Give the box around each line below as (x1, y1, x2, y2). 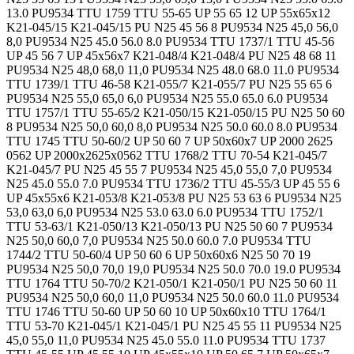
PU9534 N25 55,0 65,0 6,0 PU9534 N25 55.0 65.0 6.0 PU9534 (6, 91, 328, 105)
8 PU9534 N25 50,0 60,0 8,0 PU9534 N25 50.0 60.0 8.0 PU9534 (6, 119, 337, 134)
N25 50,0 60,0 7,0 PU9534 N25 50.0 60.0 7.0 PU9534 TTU (6, 233, 311, 247)
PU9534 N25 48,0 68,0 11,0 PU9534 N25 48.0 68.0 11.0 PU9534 (6, 62, 339, 77)
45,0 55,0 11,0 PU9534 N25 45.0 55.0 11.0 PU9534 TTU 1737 (6, 333, 326, 347)
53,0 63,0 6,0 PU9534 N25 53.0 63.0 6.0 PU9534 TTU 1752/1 (6, 205, 324, 219)
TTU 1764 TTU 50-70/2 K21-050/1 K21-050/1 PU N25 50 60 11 (6, 276, 337, 290)
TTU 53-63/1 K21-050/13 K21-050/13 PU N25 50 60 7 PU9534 (6, 219, 333, 233)
